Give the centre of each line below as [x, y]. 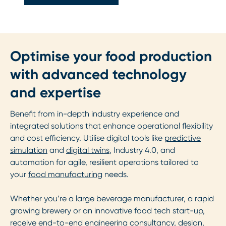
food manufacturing [65, 175]
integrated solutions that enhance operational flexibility [111, 126]
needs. [116, 175]
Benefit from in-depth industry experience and [95, 114]
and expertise [55, 93]
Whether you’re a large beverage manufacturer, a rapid [112, 199]
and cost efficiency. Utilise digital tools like [87, 138]
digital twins [88, 150]
